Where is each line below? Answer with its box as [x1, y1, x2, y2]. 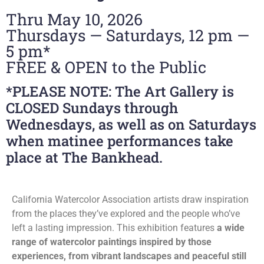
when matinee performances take [6, 131, 233, 151]
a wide [217, 222, 245, 234]
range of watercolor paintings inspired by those [12, 236, 212, 248]
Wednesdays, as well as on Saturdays [6, 115, 256, 134]
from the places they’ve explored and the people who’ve [12, 208, 240, 220]
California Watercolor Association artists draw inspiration [12, 194, 249, 206]
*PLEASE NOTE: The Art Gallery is [6, 82, 234, 101]
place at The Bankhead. [6, 148, 166, 167]
